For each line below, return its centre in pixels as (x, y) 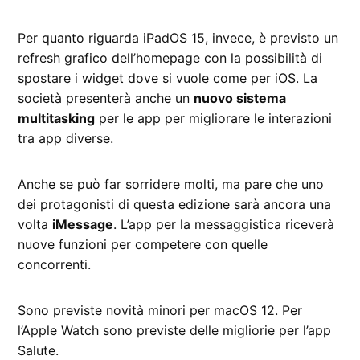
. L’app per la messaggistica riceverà (224, 225)
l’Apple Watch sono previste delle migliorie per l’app (175, 331)
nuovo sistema (240, 98)
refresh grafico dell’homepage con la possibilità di (170, 58)
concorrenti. (55, 265)
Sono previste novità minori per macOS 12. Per (160, 311)
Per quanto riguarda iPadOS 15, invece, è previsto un (178, 38)
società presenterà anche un (106, 98)
